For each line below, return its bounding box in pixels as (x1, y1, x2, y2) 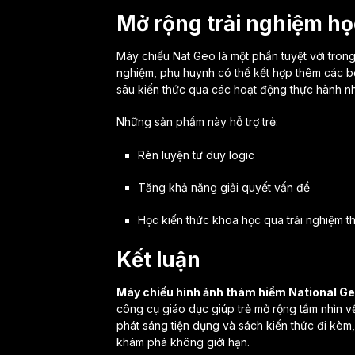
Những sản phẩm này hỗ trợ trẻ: (116, 114, 278, 128)
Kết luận (116, 246, 200, 272)
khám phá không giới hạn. (116, 334, 250, 349)
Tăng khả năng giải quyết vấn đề (137, 180, 310, 194)
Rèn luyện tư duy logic (137, 147, 254, 162)
